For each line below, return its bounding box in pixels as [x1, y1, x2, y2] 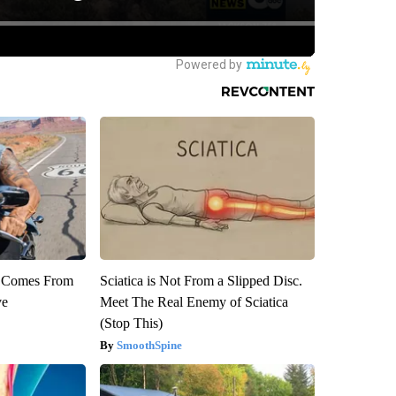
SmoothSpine [116, 338, 182, 352]
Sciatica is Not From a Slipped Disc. [99, 272, 302, 288]
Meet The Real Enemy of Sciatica [99, 293, 288, 309]
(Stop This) [99, 315, 163, 331]
